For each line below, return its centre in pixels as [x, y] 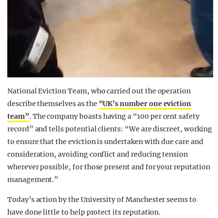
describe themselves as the [53, 104]
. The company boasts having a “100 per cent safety [114, 117]
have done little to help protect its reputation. [84, 212]
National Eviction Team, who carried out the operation [99, 91]
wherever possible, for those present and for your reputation [109, 167]
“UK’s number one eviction [145, 104]
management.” [33, 180]
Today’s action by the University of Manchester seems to [102, 200]
